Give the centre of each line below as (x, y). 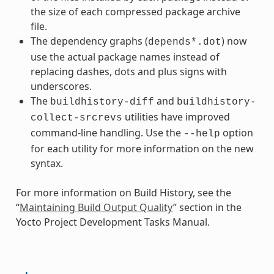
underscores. (61, 86)
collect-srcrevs (76, 118)
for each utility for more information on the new (142, 148)
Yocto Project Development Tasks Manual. (113, 222)
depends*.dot (184, 42)
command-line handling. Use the (107, 132)
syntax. (46, 163)
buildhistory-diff (102, 102)
